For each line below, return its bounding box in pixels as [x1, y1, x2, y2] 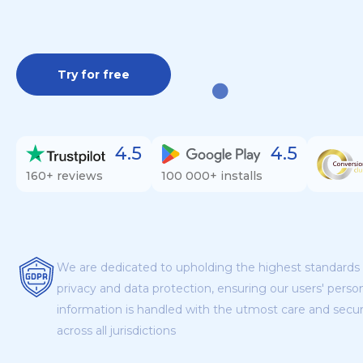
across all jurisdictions [57, 323, 176, 339]
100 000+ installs [161, 169, 263, 184]
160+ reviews [26, 169, 103, 184]
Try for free [58, 67, 130, 83]
